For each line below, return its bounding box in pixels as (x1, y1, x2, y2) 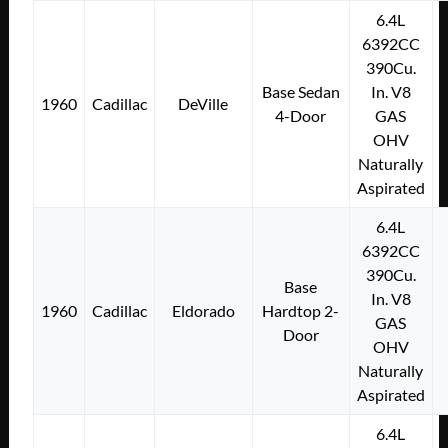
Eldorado (171, 300, 235, 320)
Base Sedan (261, 81, 340, 101)
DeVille (178, 93, 229, 113)
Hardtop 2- (262, 300, 340, 320)
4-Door (275, 105, 327, 125)
